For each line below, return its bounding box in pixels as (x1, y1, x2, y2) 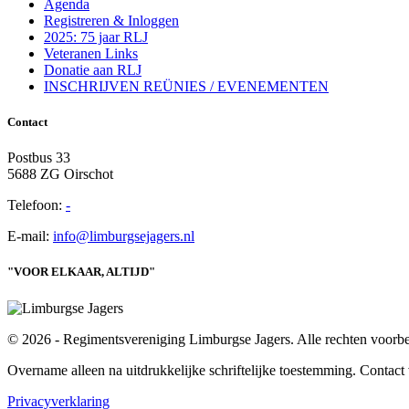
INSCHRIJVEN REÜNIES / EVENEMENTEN (44, 78, 329, 94)
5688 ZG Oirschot (7, 166, 113, 183)
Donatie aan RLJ (44, 61, 142, 78)
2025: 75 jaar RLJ (44, 28, 148, 45)
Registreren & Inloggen (44, 12, 179, 28)
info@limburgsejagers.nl (53, 228, 194, 245)
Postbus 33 (7, 150, 70, 166)
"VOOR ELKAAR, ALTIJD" (7, 265, 155, 279)
